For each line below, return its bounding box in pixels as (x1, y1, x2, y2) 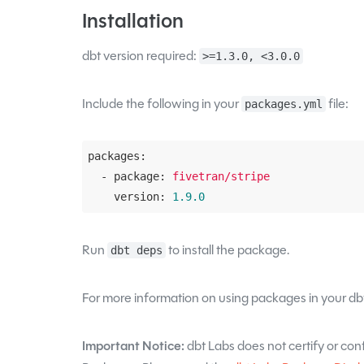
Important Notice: (81, 336, 184, 356)
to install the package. (165, 240, 289, 260)
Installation (81, 5, 184, 36)
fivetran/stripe (171, 170, 270, 184)
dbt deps (110, 244, 162, 258)
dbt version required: (81, 46, 199, 66)
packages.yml (244, 97, 323, 111)
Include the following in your (81, 94, 241, 114)
